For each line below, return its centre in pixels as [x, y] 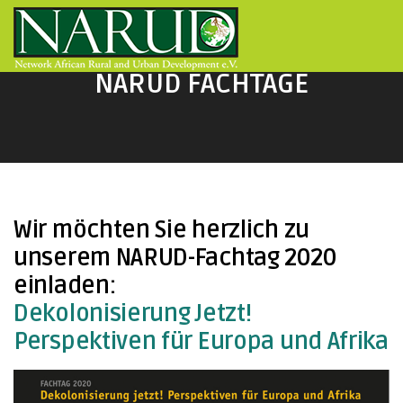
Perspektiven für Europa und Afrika [201, 341]
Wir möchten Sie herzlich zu [161, 230]
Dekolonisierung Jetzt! [133, 313]
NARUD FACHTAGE [201, 84]
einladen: [65, 286]
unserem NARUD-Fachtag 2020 [175, 258]
